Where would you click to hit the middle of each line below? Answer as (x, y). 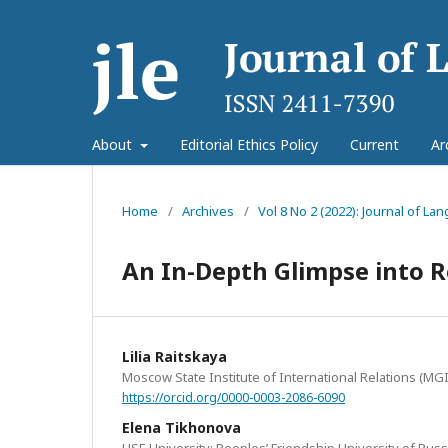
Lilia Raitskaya (174, 356)
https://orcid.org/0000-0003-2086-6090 (233, 397)
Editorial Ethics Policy (248, 144)
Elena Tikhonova (181, 427)
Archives (208, 211)
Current (374, 144)
